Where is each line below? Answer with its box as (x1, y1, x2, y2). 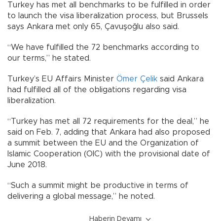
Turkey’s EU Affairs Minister (7, 74, 116, 83)
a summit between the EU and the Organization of (7, 139, 199, 147)
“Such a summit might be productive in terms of (7, 181, 188, 189)
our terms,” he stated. (7, 54, 91, 62)
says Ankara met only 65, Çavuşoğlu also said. (7, 22, 179, 31)
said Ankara (157, 74, 204, 83)
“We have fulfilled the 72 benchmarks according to (7, 43, 199, 51)
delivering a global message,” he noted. (7, 192, 155, 200)
